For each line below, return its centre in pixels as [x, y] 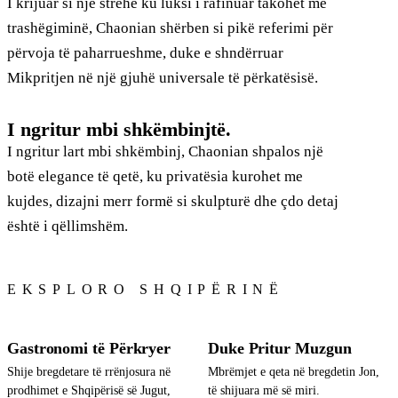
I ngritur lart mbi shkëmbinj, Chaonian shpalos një [165, 151]
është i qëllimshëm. [68, 226]
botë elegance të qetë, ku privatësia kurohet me [155, 176]
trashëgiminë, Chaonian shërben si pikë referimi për [170, 28]
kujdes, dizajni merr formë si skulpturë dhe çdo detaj [173, 201]
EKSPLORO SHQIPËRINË [146, 289]
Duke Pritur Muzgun [280, 348]
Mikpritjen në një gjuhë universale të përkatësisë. [163, 77]
